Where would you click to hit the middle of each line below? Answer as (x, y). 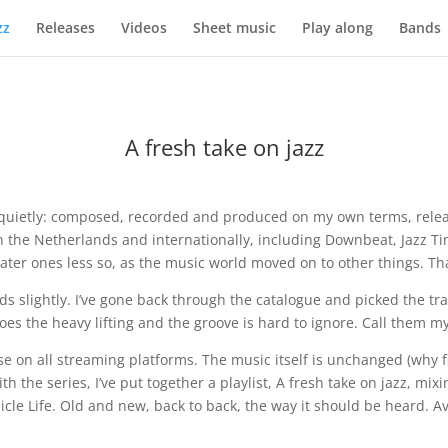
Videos (143, 27)
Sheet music (234, 27)
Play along (337, 27)
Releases (65, 27)
